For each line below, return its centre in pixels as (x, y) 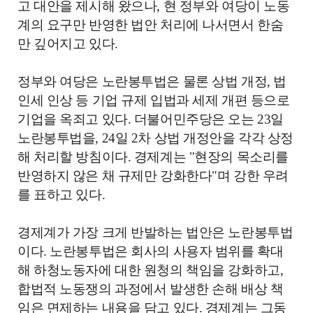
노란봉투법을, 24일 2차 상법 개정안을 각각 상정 (155, 138)
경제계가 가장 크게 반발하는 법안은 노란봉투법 (155, 232)
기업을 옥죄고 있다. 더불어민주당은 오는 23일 (151, 119)
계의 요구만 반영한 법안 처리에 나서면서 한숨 (151, 25)
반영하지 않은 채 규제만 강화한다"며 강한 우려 (153, 176)
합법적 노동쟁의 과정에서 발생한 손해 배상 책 (151, 289)
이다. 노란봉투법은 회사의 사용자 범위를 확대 (151, 251)
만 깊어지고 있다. (68, 44)
